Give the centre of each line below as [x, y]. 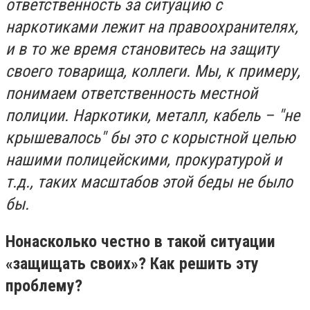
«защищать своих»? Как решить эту [132, 264]
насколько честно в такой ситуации [149, 242]
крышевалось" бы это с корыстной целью [151, 138]
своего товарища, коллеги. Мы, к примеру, [153, 72]
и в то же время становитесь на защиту [142, 49]
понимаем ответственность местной [131, 94]
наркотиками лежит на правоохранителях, [152, 27]
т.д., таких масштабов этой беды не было [149, 182]
